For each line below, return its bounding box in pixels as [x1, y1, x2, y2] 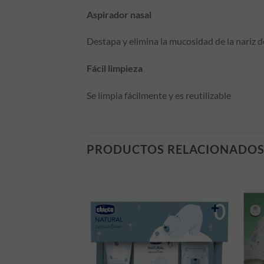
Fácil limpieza [87, 62, 143, 74]
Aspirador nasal [87, 8, 151, 20]
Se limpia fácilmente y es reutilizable [87, 89, 231, 101]
